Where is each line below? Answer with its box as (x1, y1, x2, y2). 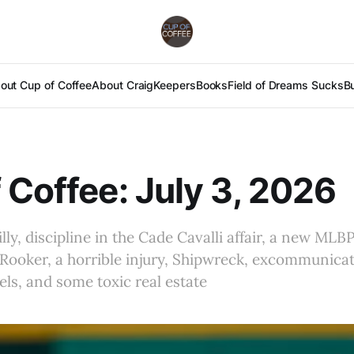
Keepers (153, 78, 196, 92)
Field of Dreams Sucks (228, 78, 344, 92)
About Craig (92, 78, 154, 92)
